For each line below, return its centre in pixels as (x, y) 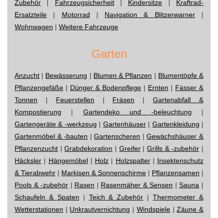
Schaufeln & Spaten (47, 197)
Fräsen (124, 100)
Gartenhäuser (124, 124)
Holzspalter (133, 160)
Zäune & (190, 209)
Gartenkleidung (176, 124)
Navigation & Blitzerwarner (150, 14)
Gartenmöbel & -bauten (51, 136)
